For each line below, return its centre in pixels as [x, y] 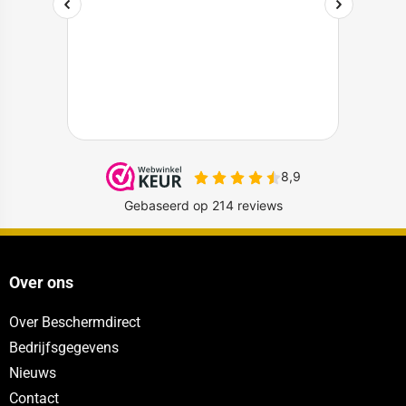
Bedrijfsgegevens [63, 348]
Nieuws [32, 373]
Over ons [41, 283]
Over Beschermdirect [74, 323]
